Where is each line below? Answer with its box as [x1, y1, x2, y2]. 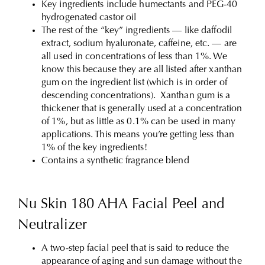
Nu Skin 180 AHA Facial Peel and [18, 198, 224, 212]
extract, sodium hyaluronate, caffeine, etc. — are [41, 39, 237, 49]
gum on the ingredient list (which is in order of [41, 78, 227, 88]
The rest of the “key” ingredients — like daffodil [41, 26, 232, 35]
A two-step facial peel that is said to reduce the [41, 244, 229, 253]
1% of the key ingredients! [41, 143, 150, 153]
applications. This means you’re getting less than [41, 130, 234, 140]
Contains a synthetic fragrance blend [41, 156, 189, 166]
